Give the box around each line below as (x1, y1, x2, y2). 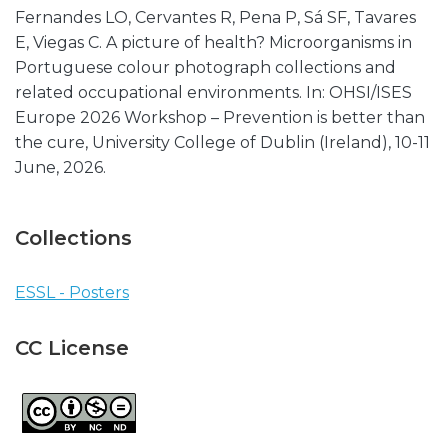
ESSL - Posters (15, 283, 129, 302)
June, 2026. (15, 158, 106, 177)
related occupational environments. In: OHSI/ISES (15, 83, 412, 102)
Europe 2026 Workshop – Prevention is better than (15, 108, 425, 127)
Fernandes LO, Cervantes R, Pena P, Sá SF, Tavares (15, 8, 416, 27)
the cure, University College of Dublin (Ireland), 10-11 (15, 133, 430, 152)
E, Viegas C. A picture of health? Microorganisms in (15, 33, 412, 52)
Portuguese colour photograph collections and (15, 58, 396, 77)
